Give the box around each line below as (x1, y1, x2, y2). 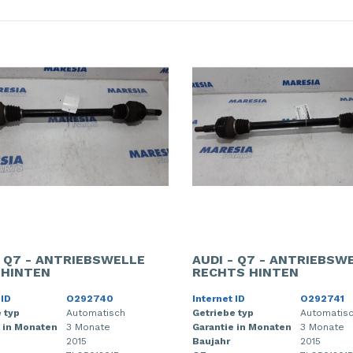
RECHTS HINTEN (192, 264, 299, 280)
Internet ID (192, 292, 245, 304)
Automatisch (65, 307, 125, 318)
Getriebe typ (192, 307, 254, 318)
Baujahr (192, 335, 230, 347)
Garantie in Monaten (192, 321, 292, 333)
